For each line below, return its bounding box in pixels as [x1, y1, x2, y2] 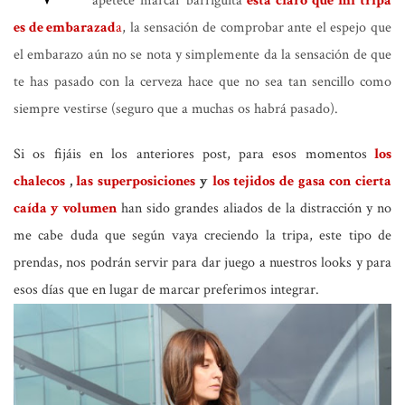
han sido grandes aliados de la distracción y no [121, 198, 391, 218]
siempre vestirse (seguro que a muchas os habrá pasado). [14, 99, 338, 118]
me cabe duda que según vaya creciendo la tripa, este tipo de [14, 225, 391, 245]
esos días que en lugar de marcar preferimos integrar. [14, 279, 319, 299]
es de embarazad [14, 17, 117, 37]
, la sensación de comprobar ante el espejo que [122, 17, 392, 37]
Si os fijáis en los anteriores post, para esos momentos [14, 144, 367, 164]
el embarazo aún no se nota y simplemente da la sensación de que [14, 44, 391, 64]
